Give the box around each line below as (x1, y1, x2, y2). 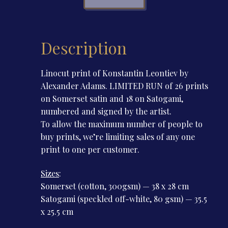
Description (41, 37, 127, 59)
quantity (92, 15, 122, 26)
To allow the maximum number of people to (41, 118, 203, 129)
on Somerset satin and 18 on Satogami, (41, 93, 183, 104)
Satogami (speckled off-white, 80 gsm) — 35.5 (41, 193, 207, 205)
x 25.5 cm (41, 206, 73, 217)
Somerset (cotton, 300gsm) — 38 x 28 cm (41, 181, 189, 192)
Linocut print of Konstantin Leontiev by (41, 67, 188, 78)
